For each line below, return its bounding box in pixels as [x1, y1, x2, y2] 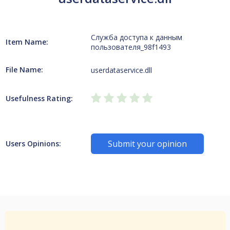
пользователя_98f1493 [91, 42, 171, 52]
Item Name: [5, 37, 48, 47]
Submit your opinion [108, 138, 187, 149]
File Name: [5, 65, 43, 74]
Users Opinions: [5, 139, 61, 148]
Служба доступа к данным [91, 32, 183, 42]
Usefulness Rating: [5, 93, 73, 103]
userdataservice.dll [91, 65, 152, 75]
